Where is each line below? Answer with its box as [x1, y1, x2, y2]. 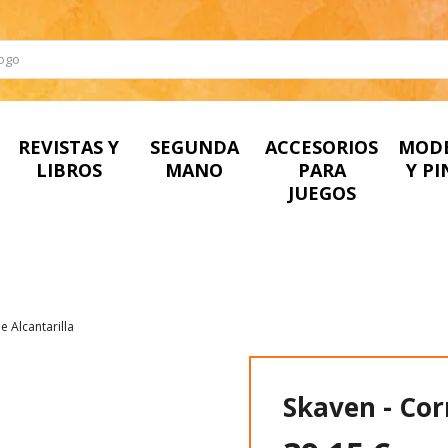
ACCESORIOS [265, 134, 379, 159]
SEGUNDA [149, 134, 239, 159]
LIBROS [35, 157, 102, 182]
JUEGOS [287, 180, 356, 205]
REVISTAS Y [18, 134, 120, 159]
